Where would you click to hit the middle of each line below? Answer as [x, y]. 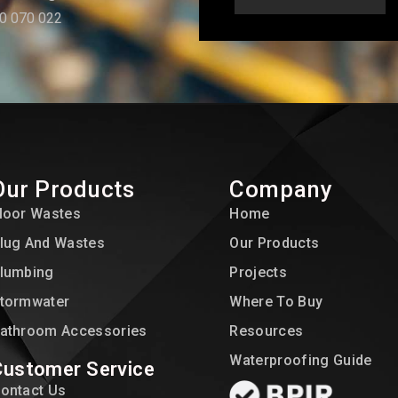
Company [281, 189]
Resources [267, 330]
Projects [259, 272]
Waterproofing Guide [301, 360]
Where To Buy [276, 301]
